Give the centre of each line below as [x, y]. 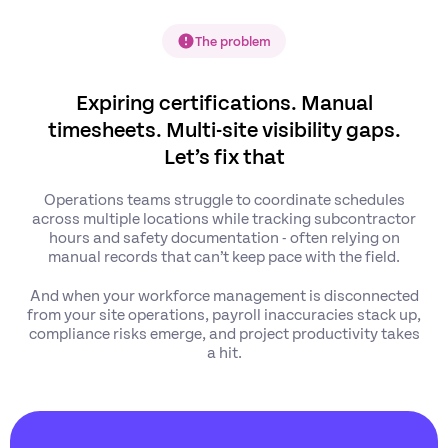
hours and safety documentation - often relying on [224, 236]
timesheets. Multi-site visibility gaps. [224, 128]
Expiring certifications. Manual [224, 101]
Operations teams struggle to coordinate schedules [224, 198]
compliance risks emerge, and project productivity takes [224, 332]
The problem [233, 40]
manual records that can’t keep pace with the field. [224, 255]
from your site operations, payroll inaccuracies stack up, [224, 313]
